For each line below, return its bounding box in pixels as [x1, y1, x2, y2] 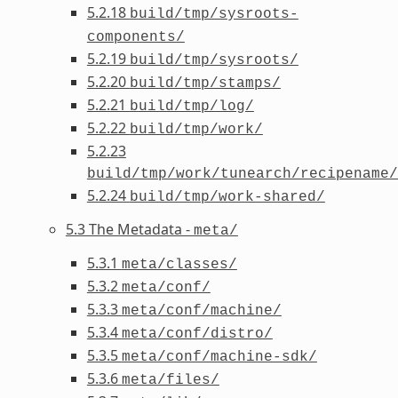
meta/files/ [121, 371, 219, 388]
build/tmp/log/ [129, 98, 254, 115]
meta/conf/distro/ [121, 325, 273, 342]
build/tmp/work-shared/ [129, 188, 325, 205]
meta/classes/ [121, 256, 237, 273]
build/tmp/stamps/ [129, 75, 281, 92]
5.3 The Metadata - [65, 219, 194, 239]
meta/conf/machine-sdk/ [121, 348, 317, 365]
